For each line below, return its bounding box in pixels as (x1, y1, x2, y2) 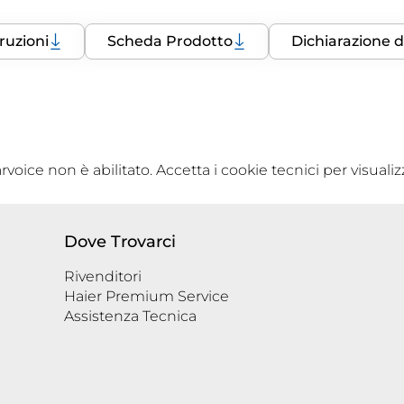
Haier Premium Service (64, 288, 229, 306)
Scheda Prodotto (106, 32, 233, 50)
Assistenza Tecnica (64, 308, 197, 326)
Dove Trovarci (64, 232, 176, 252)
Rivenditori (64, 268, 142, 286)
